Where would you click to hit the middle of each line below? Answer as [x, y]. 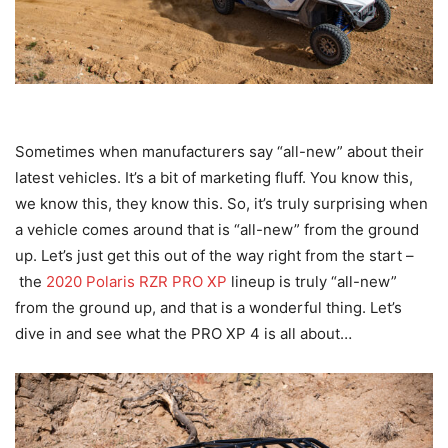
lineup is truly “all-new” [312, 282]
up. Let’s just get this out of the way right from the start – [214, 256]
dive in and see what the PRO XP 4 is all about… [183, 334]
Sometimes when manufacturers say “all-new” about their [219, 152]
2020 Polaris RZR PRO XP [136, 282]
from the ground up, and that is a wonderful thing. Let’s [208, 308]
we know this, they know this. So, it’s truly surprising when [221, 204]
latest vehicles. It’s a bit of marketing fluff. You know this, [214, 178]
